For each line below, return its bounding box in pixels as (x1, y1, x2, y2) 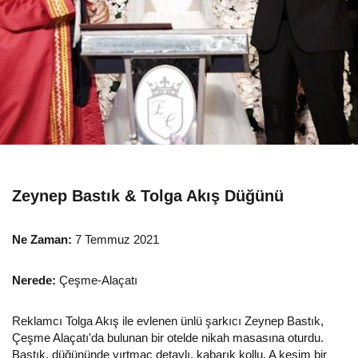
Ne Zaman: (12, 232, 72, 246)
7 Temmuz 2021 (72, 232, 159, 246)
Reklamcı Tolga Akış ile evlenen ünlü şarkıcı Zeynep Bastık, (12, 313, 324, 328)
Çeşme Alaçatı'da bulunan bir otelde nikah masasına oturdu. (12, 330, 324, 344)
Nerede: (12, 272, 56, 287)
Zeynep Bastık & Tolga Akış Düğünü (12, 186, 284, 205)
